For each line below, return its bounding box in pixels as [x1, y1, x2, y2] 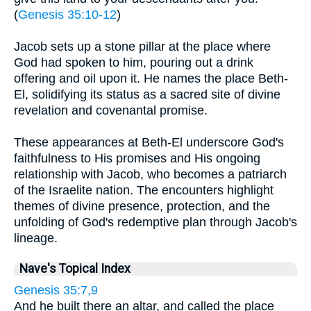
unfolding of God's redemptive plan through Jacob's [14, 215, 297, 229]
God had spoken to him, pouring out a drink [14, 56, 253, 69]
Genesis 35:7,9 [14, 283, 98, 297]
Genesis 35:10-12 [18, 8, 117, 22]
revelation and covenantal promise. [14, 103, 208, 117]
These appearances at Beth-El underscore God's [14, 135, 284, 149]
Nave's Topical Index [19, 262, 131, 276]
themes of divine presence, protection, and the [14, 199, 270, 213]
